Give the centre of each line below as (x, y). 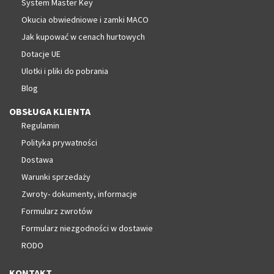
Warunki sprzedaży (56, 176)
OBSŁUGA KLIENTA (50, 111)
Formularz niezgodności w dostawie (87, 228)
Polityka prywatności (59, 142)
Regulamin (40, 125)
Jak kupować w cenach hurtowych (83, 36)
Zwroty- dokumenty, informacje (79, 194)
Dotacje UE (41, 54)
